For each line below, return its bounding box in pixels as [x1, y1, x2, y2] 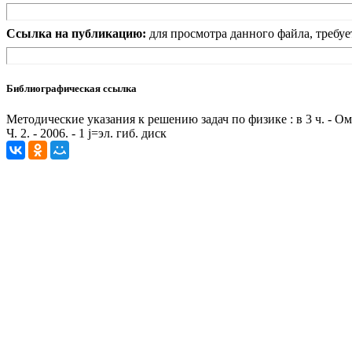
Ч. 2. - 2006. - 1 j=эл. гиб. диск [6, 126, 167, 140]
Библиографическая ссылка [6, 82, 137, 94]
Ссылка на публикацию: [6, 27, 146, 41]
